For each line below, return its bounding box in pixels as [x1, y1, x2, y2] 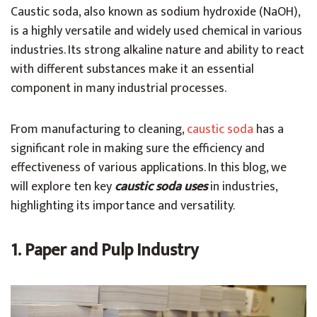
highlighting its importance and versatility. [11, 195, 235, 217]
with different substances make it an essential [11, 59, 254, 80]
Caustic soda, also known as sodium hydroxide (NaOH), [11, 1, 300, 23]
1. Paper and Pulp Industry [11, 236, 199, 265]
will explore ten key [11, 176, 115, 197]
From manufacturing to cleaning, [11, 119, 187, 140]
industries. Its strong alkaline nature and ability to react [11, 40, 304, 61]
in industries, [207, 176, 277, 197]
